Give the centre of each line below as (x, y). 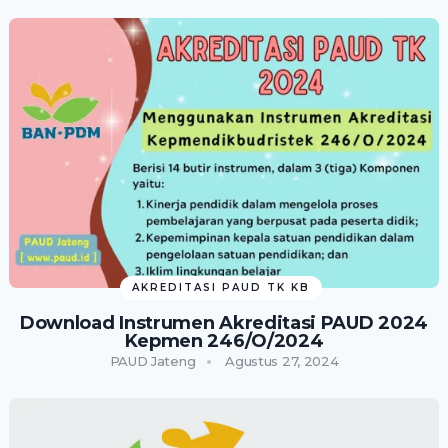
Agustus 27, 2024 (282, 360)
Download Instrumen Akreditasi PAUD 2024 (224, 322)
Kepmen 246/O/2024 (224, 340)
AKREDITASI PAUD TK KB (221, 287)
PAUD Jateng (152, 360)
